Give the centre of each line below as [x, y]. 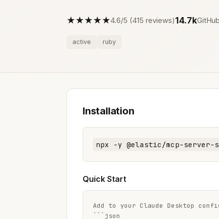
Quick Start [104, 179]
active [82, 42]
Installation [109, 111]
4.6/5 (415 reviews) [143, 20]
